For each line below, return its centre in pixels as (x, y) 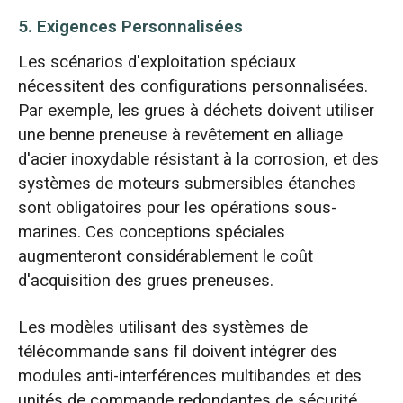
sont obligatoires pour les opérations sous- (177, 207)
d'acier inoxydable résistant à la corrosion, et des (198, 159)
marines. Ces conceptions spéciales (151, 232)
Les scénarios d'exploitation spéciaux (157, 62)
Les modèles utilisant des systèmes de (162, 327)
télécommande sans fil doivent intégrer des (177, 351)
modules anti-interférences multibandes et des (189, 376)
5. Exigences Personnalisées (130, 27)
